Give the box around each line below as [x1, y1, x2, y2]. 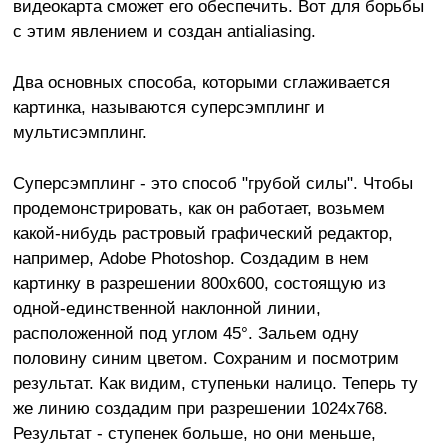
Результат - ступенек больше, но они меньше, [12, 422, 376, 443]
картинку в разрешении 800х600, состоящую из [12, 272, 386, 293]
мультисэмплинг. [12, 121, 147, 142]
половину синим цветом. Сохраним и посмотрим [12, 347, 399, 368]
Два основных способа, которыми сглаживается [12, 71, 390, 92]
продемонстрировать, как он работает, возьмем [12, 197, 385, 218]
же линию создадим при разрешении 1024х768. [12, 397, 388, 418]
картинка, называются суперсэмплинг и [12, 96, 325, 117]
